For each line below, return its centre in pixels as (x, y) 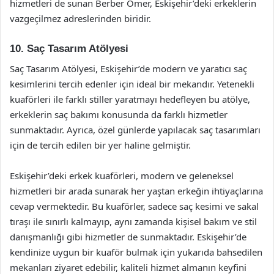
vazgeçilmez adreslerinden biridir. (80, 18)
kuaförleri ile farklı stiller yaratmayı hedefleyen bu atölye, (130, 99)
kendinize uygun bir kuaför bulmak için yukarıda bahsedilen (136, 252)
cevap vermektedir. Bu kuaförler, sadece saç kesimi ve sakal (134, 206)
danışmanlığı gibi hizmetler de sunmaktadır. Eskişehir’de (128, 236)
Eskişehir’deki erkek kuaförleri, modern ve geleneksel (122, 175)
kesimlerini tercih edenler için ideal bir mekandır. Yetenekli (132, 83)
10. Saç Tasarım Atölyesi (69, 49)
